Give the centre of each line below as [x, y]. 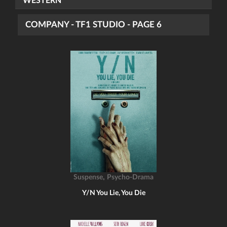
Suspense [88, 177]
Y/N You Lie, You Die [113, 193]
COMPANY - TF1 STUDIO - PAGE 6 [93, 25]
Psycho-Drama [130, 177]
